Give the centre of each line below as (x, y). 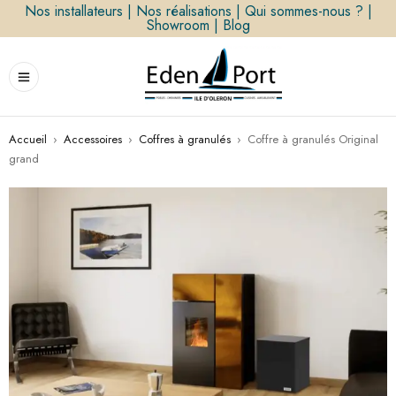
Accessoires (93, 139)
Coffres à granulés (185, 139)
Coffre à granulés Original (313, 139)
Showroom (178, 25)
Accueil (28, 139)
